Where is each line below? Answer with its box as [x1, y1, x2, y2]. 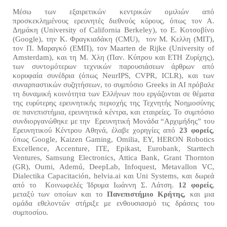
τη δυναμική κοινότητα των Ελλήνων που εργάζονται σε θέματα [13, 90, 214, 98]
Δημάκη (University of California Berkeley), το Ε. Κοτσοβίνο [13, 26, 214, 34]
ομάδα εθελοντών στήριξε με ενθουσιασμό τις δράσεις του [13, 199, 214, 207]
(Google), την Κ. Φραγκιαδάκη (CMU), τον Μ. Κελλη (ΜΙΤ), [13, 35, 214, 43]
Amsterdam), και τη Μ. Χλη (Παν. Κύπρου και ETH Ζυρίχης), [13, 53, 214, 61]
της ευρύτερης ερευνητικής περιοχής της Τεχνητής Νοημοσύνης [13, 99, 214, 107]
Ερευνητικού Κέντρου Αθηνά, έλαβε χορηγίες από [13, 126, 176, 134]
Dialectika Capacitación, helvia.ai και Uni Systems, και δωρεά [13, 172, 214, 180]
